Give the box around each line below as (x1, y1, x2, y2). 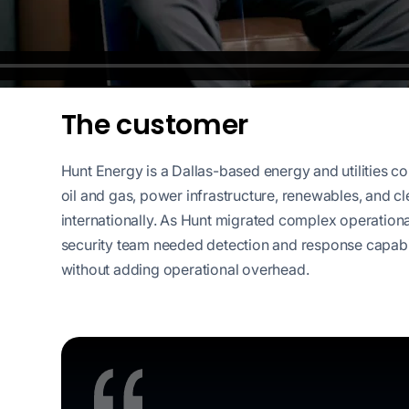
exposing (245, 65, 302, 84)
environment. (245, 142, 331, 161)
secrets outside (245, 90, 344, 110)
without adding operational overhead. (60, 259, 309, 278)
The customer (60, 105, 248, 144)
